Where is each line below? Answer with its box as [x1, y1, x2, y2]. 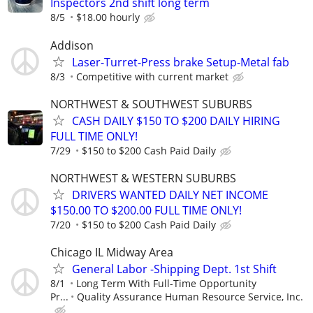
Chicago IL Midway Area [50, 245, 173, 261]
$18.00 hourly [76, 10, 140, 24]
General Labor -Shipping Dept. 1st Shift [72, 261, 277, 277]
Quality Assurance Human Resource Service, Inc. [77, 290, 303, 304]
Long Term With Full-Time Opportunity [76, 277, 256, 291]
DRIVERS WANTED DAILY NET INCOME [72, 187, 268, 203]
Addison [50, 37, 94, 53]
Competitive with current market [76, 69, 228, 83]
